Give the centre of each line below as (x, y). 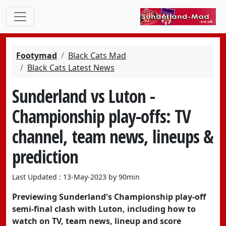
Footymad (37, 55)
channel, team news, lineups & (113, 136)
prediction (45, 156)
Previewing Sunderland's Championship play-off (109, 197)
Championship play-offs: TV (101, 116)
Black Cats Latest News (71, 68)
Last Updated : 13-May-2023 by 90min (76, 177)
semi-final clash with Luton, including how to (104, 209)
